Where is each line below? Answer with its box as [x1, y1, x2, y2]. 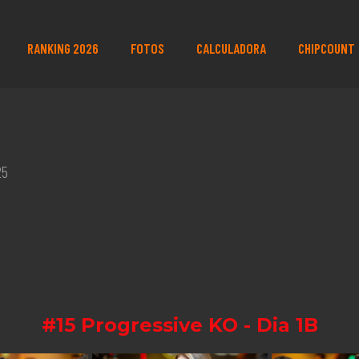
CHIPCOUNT [297, 40, 355, 56]
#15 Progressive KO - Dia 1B [41, 313, 318, 337]
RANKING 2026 [26, 40, 99, 56]
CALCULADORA [196, 40, 266, 56]
